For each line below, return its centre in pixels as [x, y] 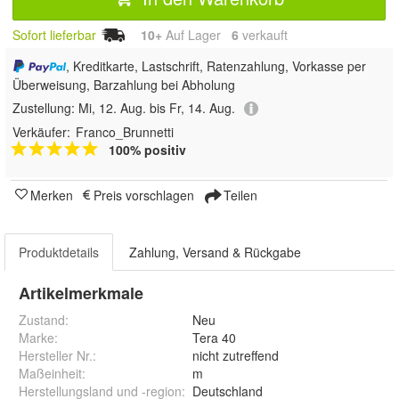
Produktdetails [59, 252]
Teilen [239, 195]
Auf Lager [197, 35]
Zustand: [44, 320]
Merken [52, 195]
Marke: [38, 338]
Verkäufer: [41, 132]
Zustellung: [45, 108]
